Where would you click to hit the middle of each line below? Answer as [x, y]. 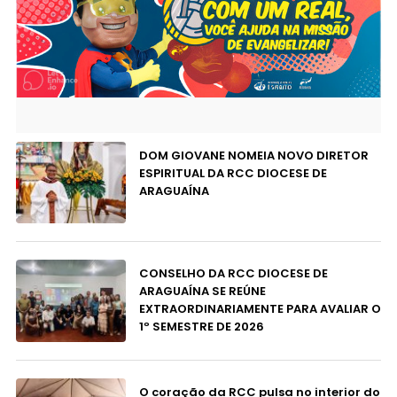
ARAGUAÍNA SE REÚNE [202, 292]
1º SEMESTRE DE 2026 [201, 327]
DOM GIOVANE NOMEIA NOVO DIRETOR [253, 155]
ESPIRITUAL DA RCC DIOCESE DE [233, 173]
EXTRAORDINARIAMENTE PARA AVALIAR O [260, 309]
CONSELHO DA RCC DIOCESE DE [233, 274]
